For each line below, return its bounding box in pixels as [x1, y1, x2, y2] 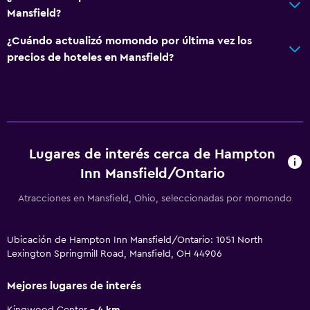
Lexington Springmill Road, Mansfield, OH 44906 [7, 248, 222, 259]
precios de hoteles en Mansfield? [7, 51, 174, 63]
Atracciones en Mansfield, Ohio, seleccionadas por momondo [18, 193, 292, 203]
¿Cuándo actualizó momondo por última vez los [7, 35, 252, 46]
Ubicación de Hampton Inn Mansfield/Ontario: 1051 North [7, 235, 263, 245]
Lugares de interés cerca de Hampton [29, 147, 276, 161]
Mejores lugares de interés [7, 280, 141, 291]
